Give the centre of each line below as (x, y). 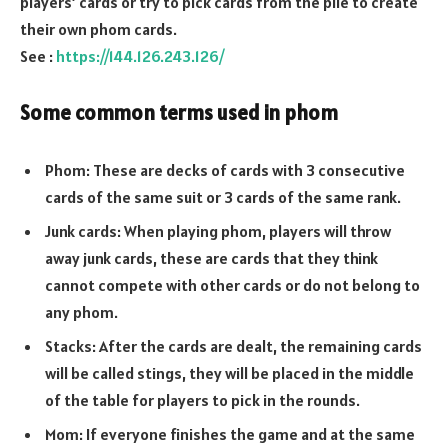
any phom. (81, 311)
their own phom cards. (98, 29)
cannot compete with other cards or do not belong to (232, 284)
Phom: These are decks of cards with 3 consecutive (225, 169)
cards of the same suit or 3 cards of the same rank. (223, 196)
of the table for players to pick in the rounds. (202, 399)
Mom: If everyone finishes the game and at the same (230, 433)
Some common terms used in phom (179, 112)
